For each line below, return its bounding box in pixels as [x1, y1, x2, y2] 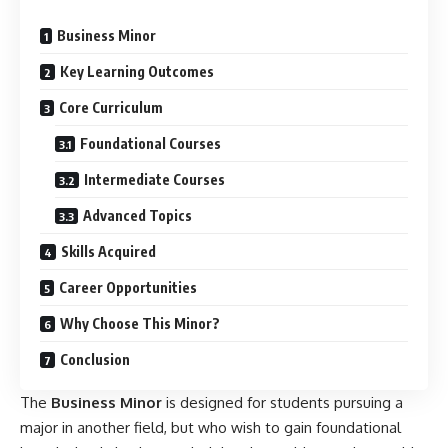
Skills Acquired [61, 243, 156, 261]
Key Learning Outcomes [60, 63, 214, 81]
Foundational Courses [80, 135, 221, 153]
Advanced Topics [83, 207, 192, 225]
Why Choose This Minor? [60, 315, 220, 333]
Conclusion [60, 351, 130, 369]
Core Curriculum [59, 99, 163, 117]
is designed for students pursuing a [162, 393, 403, 413]
